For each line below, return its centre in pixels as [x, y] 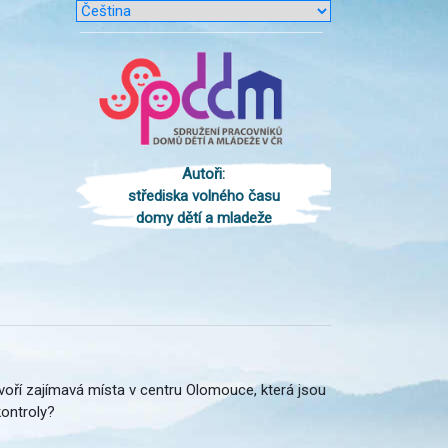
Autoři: [203, 174]
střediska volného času [203, 196]
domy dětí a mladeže [203, 218]
